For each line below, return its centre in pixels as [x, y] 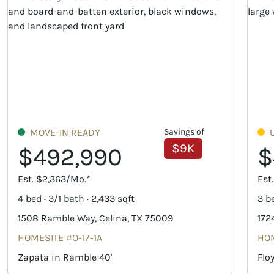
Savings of [184, 132]
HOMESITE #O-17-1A [60, 238]
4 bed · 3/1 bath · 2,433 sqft [76, 199]
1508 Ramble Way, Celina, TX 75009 [95, 218]
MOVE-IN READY [65, 133]
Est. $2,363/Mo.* [54, 179]
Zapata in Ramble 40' [65, 257]
